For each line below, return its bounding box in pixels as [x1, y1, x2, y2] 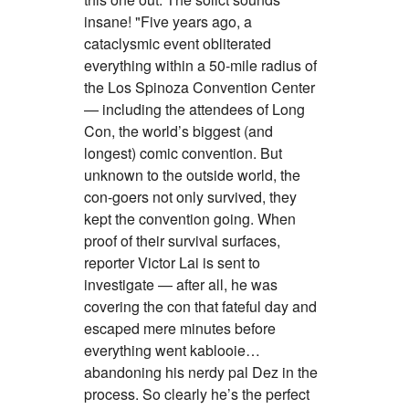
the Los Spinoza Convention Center [84, 76, 315, 98]
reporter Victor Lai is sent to [84, 251, 260, 273]
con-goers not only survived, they [84, 185, 297, 207]
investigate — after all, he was [84, 273, 278, 295]
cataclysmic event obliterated [84, 32, 271, 54]
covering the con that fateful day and [84, 295, 317, 317]
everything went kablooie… [84, 339, 260, 361]
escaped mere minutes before [84, 317, 276, 339]
